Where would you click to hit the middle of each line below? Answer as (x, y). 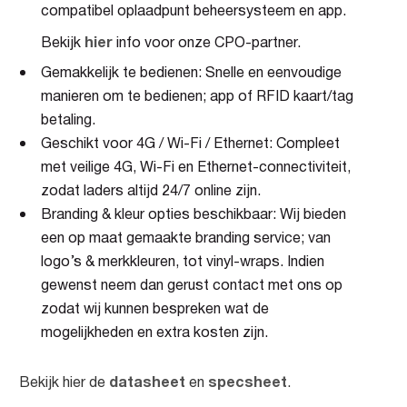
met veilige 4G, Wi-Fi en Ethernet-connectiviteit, (196, 168)
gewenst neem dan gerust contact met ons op (192, 286)
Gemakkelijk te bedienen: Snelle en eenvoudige (191, 73)
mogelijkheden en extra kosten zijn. (154, 333)
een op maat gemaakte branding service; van (186, 238)
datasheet (147, 382)
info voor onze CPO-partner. (207, 43)
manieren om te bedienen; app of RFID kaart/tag (197, 97)
